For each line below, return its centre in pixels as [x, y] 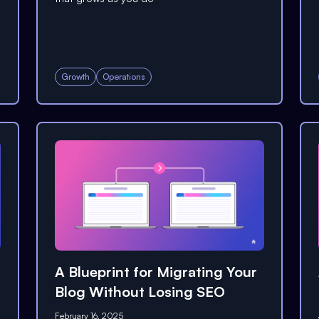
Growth [75, 77]
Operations [124, 77]
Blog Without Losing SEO [140, 291]
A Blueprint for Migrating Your [156, 271]
